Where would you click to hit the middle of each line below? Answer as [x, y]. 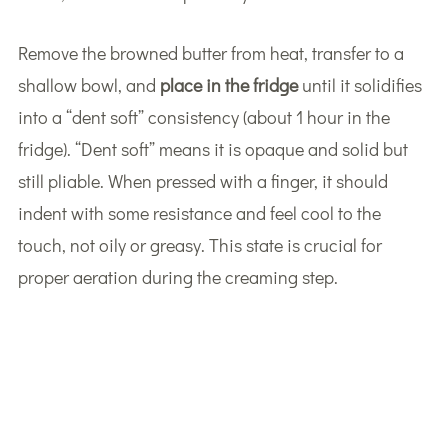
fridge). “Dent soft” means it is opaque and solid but [212, 148]
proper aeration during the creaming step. [177, 276]
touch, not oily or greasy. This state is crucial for [199, 244]
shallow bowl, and [88, 84]
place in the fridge [228, 84]
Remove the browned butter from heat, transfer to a [210, 52]
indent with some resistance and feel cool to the [199, 212]
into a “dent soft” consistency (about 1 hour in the [203, 116]
